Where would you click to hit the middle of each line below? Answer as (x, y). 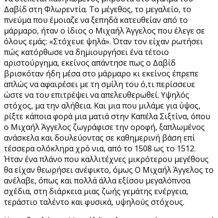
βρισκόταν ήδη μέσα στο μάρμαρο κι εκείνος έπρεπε (101, 73)
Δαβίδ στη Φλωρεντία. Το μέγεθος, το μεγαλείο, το (98, 9)
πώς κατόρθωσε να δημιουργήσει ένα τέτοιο (86, 52)
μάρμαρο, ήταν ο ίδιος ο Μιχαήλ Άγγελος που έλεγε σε (104, 30)
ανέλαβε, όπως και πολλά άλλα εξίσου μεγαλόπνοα (97, 180)
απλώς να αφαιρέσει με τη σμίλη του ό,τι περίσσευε (100, 84)
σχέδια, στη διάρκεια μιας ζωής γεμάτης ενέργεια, (96, 191)
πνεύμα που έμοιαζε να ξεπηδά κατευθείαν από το (96, 20)
